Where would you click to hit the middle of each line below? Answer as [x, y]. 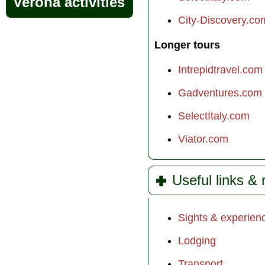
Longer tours [187, 45]
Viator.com [203, 139]
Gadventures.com [220, 93]
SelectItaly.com [214, 116]
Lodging [197, 240]
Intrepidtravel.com [220, 70]
